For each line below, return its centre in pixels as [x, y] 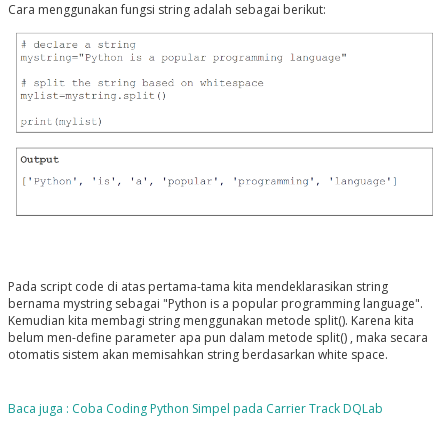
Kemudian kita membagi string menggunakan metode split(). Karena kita [210, 321]
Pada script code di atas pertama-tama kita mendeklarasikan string [197, 287]
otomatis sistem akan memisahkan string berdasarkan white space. [199, 355]
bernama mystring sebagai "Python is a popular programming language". [215, 304]
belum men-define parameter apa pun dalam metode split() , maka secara [217, 338]
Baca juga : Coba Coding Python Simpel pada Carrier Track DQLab [195, 409]
